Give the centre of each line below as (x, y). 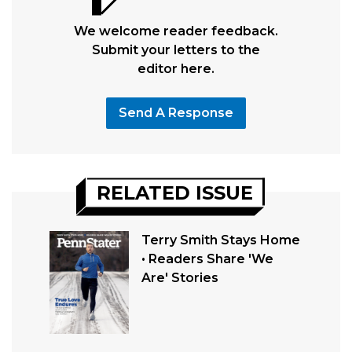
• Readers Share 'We (207, 259)
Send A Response (176, 113)
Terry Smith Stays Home (220, 240)
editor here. (176, 69)
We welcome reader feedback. (176, 31)
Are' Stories (180, 278)
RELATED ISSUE (175, 192)
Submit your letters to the (176, 50)
